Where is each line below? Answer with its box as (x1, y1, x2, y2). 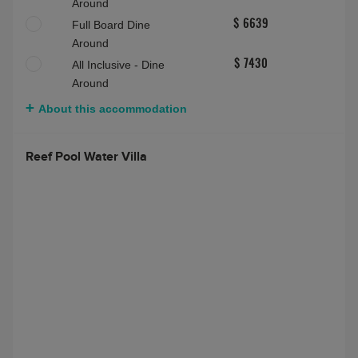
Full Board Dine (72, 18, 150, 32)
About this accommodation (38, 102, 187, 116)
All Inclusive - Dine (72, 58, 165, 72)
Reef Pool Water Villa (26, 149, 147, 165)
